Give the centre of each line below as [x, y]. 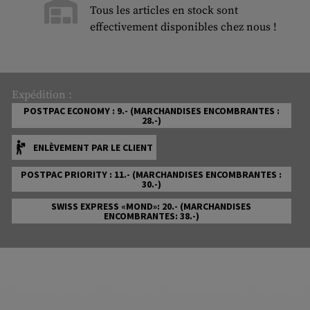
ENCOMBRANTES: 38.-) [151, 216]
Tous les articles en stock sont [164, 10]
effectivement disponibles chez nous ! [184, 27]
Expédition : [42, 94]
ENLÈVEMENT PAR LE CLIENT [93, 147]
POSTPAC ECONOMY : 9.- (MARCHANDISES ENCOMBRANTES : [151, 110]
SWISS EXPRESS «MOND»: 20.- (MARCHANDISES [152, 206]
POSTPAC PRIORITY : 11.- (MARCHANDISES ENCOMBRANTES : [152, 174]
